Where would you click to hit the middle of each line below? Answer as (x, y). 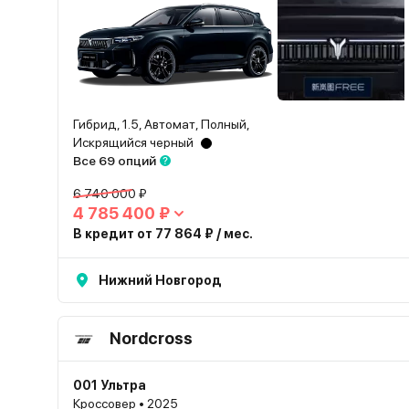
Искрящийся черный (133, 142)
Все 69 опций (115, 161)
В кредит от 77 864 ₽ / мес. (163, 234)
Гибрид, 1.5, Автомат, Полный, (162, 124)
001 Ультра (110, 385)
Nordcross (151, 338)
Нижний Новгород (160, 280)
